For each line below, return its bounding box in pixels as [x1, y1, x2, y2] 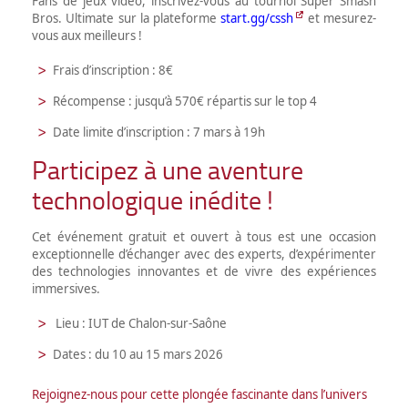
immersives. [32, 280, 100, 297]
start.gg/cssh [220, 9, 294, 26]
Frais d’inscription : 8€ [53, 61, 173, 78]
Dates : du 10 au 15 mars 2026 [53, 345, 223, 362]
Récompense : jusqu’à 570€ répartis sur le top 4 [53, 92, 317, 109]
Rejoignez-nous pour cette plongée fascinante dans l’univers [32, 385, 367, 403]
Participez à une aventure [32, 151, 303, 188]
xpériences [314, 262, 376, 280]
